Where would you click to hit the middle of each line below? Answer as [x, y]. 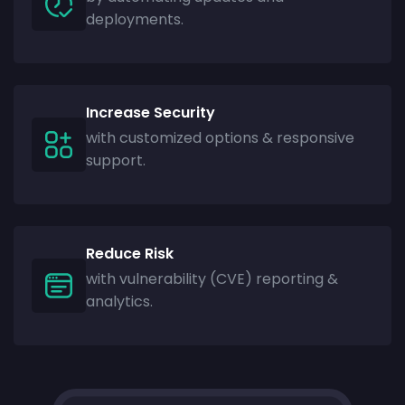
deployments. [135, 19]
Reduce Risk [130, 253]
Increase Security [151, 112]
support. [116, 160]
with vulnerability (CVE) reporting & [212, 278]
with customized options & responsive [220, 137]
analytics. [119, 301]
